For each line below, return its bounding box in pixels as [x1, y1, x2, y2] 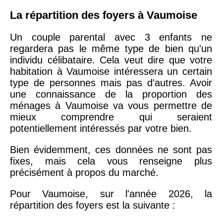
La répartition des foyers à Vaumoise [10, 8, 197, 21]
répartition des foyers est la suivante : [10, 199, 175, 211]
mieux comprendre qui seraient [10, 111, 212, 122]
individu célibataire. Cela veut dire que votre [10, 54, 212, 65]
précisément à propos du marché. [10, 166, 159, 178]
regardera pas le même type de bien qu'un [10, 43, 212, 54]
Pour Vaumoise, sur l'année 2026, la [10, 188, 212, 199]
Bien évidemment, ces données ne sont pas [10, 144, 212, 155]
